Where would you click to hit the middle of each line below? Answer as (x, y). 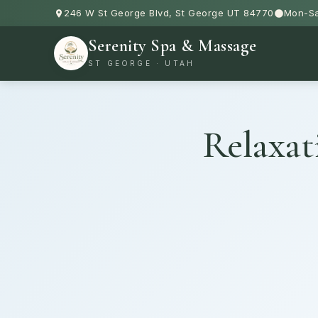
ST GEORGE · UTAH (142, 63)
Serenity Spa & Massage (172, 46)
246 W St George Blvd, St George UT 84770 (169, 13)
